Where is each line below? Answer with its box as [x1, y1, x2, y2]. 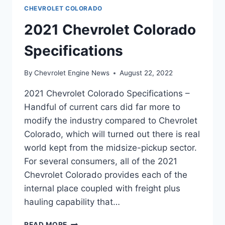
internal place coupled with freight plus [24, 183, 180, 194]
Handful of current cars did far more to [24, 102, 180, 113]
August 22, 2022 [120, 69, 173, 77]
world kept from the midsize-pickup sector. [24, 143, 197, 153]
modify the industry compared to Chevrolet [24, 116, 197, 126]
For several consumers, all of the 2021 [24, 156, 177, 167]
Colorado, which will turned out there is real [24, 129, 200, 140]
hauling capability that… [24, 197, 120, 207]
